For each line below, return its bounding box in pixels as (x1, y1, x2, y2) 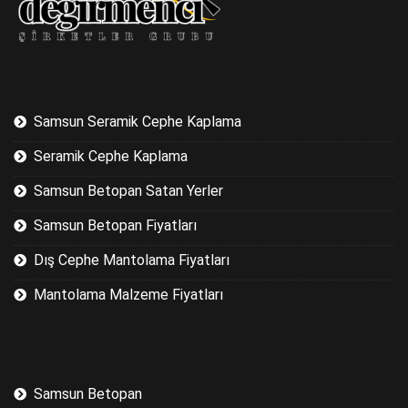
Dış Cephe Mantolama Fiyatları (34, 250, 229, 269)
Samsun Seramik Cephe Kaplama (34, 112, 241, 130)
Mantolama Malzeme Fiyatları (34, 285, 223, 303)
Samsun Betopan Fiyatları (34, 216, 197, 234)
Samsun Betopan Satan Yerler (34, 181, 223, 199)
